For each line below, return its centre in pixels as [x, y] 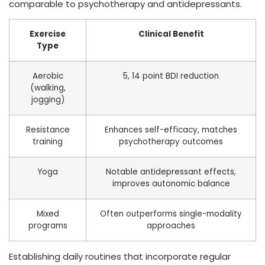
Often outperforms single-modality [171, 214]
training [48, 142]
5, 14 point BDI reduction [171, 76]
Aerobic [48, 76]
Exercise [48, 34]
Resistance [48, 130]
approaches [171, 226]
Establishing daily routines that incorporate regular [120, 257]
